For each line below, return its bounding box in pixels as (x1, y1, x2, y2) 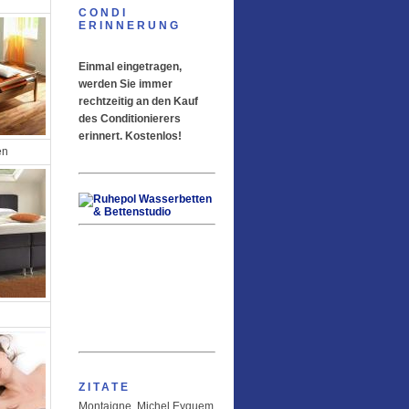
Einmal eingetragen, (79, 60, 182, 73)
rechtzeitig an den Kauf (79, 95, 198, 108)
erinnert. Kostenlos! (79, 130, 182, 142)
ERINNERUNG (79, 19, 181, 32)
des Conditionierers (79, 112, 181, 125)
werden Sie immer (79, 78, 173, 90)
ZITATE (79, 381, 131, 393)
